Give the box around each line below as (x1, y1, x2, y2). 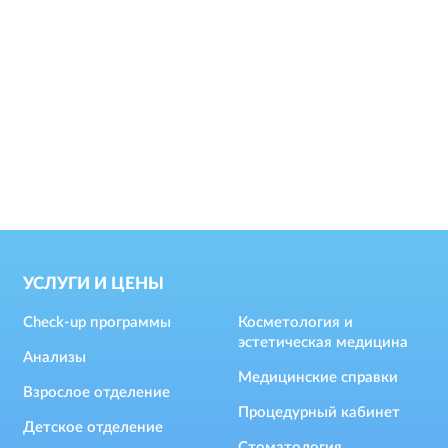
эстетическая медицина (238, 335, 408, 351)
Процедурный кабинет (238, 405, 400, 421)
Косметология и (238, 315, 353, 331)
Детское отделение (23, 420, 163, 436)
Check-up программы (23, 315, 171, 331)
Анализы (23, 350, 86, 366)
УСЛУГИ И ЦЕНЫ (23, 275, 164, 293)
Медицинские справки (238, 370, 398, 386)
